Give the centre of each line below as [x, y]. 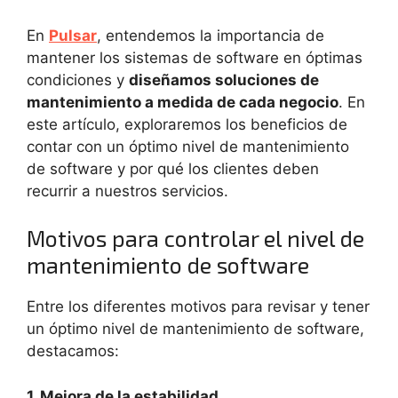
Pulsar [73, 35]
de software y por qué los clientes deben [173, 168]
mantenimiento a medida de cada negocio [183, 102]
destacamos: [73, 351]
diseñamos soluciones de [224, 80]
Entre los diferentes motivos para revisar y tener [198, 307]
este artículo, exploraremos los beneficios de [187, 124]
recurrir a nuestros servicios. [127, 191]
